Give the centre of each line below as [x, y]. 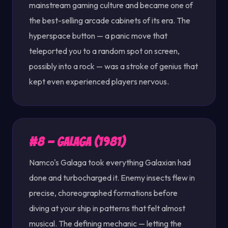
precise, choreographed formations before [103, 193]
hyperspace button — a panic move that [98, 36]
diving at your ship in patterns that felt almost [107, 208]
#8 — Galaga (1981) [78, 142]
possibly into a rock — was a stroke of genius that [113, 66]
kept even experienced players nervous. [99, 81]
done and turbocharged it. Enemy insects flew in [112, 178]
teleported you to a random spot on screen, [104, 51]
